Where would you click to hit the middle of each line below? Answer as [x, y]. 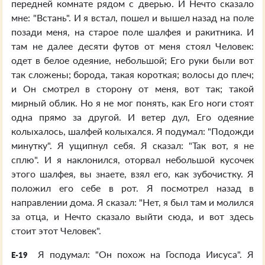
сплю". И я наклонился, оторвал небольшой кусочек [132, 159]
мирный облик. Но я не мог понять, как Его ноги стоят [132, 103]
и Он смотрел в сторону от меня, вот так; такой [132, 88]
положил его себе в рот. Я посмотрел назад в [132, 188]
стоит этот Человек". [56, 230]
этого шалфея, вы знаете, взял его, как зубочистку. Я [132, 174]
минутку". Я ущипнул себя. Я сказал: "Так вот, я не [132, 145]
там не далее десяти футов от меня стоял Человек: [132, 46]
